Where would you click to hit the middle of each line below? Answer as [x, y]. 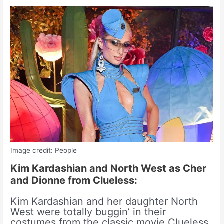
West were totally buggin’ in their [88, 212]
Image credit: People [44, 150]
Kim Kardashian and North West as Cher [109, 169]
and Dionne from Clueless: [74, 181]
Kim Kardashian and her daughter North [104, 202]
